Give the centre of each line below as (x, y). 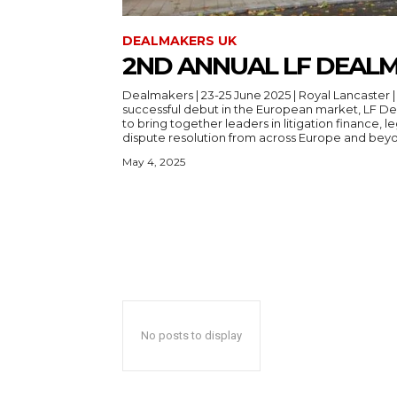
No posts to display (191, 336)
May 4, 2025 (154, 162)
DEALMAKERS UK (179, 41)
